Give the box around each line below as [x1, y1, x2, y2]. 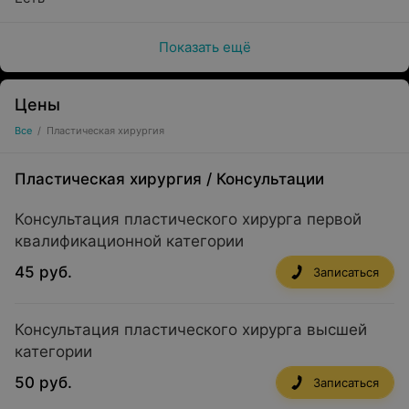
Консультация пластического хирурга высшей [15, 320, 367, 339]
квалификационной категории [15, 232, 244, 250]
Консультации [216, 170, 324, 188]
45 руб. [15, 263, 72, 281]
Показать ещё [158, 38, 251, 56]
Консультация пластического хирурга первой [15, 210, 362, 228]
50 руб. [15, 373, 72, 392]
